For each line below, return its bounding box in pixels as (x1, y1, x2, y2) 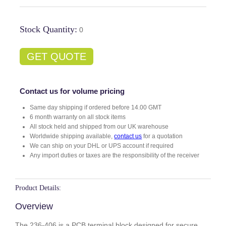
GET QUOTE (27, 51, 87, 63)
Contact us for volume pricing (20, 87, 125, 95)
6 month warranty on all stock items (30, 114, 126, 121)
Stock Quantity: (20, 24, 78, 35)
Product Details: (15, 184, 62, 192)
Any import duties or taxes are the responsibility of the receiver (30, 152, 200, 159)
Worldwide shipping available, (30, 133, 115, 140)
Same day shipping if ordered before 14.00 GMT (30, 104, 162, 111)
